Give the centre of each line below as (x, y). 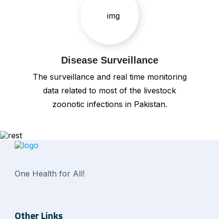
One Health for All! (50, 173)
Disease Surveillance (109, 60)
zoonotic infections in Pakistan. (109, 104)
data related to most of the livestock (109, 90)
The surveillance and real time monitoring (109, 77)
